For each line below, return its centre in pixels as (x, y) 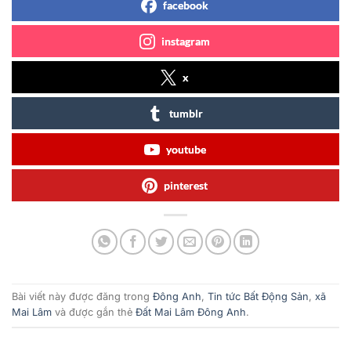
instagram (186, 41)
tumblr (186, 113)
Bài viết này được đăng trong (82, 297)
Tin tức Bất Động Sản (258, 297)
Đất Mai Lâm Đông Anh (191, 313)
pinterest (186, 185)
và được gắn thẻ (94, 313)
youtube (186, 149)
